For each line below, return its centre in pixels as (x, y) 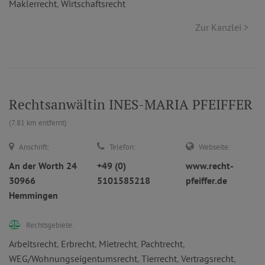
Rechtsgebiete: (50, 225)
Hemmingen (33, 195)
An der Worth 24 (43, 166)
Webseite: (214, 147)
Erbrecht (78, 244)
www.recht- (209, 166)
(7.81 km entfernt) (38, 123)
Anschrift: (34, 147)
